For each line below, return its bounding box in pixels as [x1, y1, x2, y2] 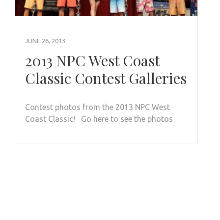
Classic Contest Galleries [25, 68, 187, 88]
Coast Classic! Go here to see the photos [25, 114, 173, 124]
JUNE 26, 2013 [25, 37, 65, 45]
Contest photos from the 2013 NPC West [25, 103, 170, 112]
